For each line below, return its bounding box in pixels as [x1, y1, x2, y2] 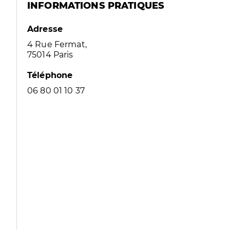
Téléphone [27, 70, 73, 80]
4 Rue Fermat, [27, 40, 87, 49]
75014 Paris [27, 50, 73, 60]
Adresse [27, 24, 63, 34]
